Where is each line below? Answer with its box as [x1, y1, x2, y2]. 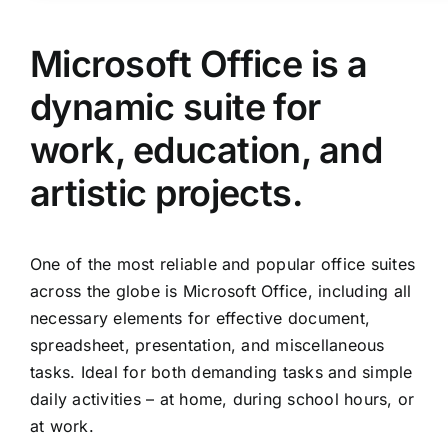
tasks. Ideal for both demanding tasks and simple [30, 362, 413, 383]
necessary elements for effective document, [30, 308, 371, 329]
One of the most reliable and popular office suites [30, 254, 415, 275]
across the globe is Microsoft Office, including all [30, 281, 412, 302]
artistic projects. [30, 171, 303, 216]
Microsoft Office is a [30, 42, 368, 87]
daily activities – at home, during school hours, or [30, 389, 415, 410]
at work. [30, 416, 94, 437]
